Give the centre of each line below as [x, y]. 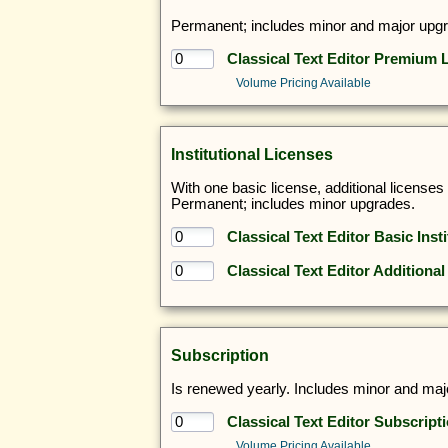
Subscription [220, 355]
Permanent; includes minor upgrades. [293, 203]
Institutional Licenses [252, 153]
